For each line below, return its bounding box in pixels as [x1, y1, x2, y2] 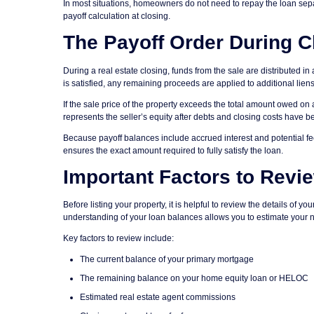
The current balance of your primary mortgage [80, 254, 254, 265]
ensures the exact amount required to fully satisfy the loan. [63, 145, 283, 156]
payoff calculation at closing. [63, 11, 170, 22]
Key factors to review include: [63, 233, 174, 244]
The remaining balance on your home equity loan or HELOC [80, 273, 308, 284]
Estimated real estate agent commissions [80, 292, 235, 303]
